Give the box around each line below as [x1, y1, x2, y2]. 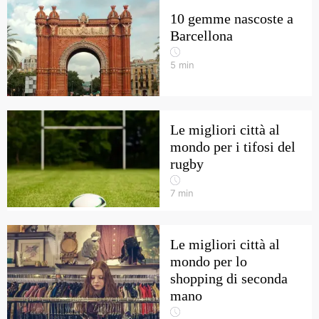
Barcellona [170, 28, 233, 43]
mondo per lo [170, 253, 247, 269]
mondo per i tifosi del [170, 139, 296, 155]
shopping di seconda [170, 271, 288, 286]
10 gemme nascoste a [170, 11, 293, 26]
